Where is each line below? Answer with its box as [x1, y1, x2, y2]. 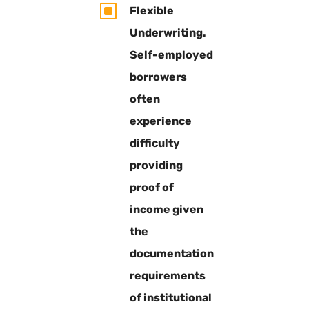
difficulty [129, 136, 180, 150]
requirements [129, 268, 206, 282]
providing [129, 158, 183, 172]
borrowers [129, 70, 187, 83]
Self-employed [129, 48, 213, 61]
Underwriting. [129, 26, 206, 39]
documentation [129, 246, 214, 260]
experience [129, 114, 192, 128]
